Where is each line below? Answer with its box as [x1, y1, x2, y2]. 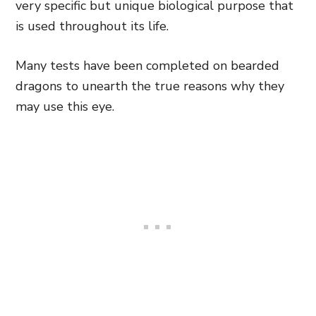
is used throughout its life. [16, 18, 169, 35]
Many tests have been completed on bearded [16, 57, 279, 74]
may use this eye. [16, 98, 114, 115]
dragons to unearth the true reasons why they [16, 78, 284, 95]
